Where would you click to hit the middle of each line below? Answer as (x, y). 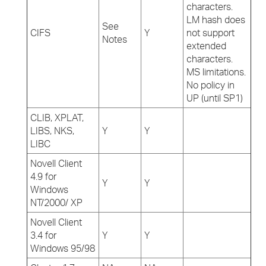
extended (206, 46)
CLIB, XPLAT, (57, 118)
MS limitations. (216, 72)
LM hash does (216, 20)
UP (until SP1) (215, 98)
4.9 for (43, 176)
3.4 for (43, 235)
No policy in (210, 85)
